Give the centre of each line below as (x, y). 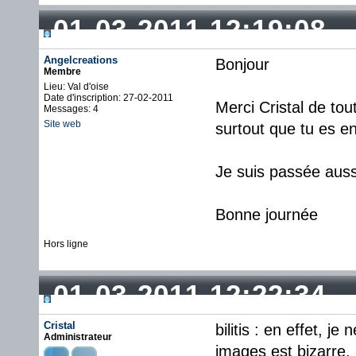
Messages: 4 (71, 109)
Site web (62, 124)
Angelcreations (81, 60)
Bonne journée (267, 215)
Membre (62, 72)
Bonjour (242, 64)
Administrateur (78, 337)
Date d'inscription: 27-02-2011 (108, 98)
